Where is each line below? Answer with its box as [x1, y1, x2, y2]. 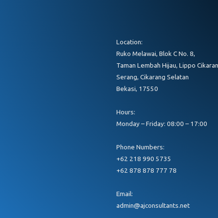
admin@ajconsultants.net [116, 201, 190, 209]
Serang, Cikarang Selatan [116, 73, 189, 81]
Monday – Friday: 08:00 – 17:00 [116, 119, 208, 127]
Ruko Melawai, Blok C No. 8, [116, 49, 196, 57]
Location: [116, 37, 143, 46]
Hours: [116, 108, 136, 116]
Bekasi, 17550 [116, 84, 159, 92]
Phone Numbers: [116, 143, 165, 151]
